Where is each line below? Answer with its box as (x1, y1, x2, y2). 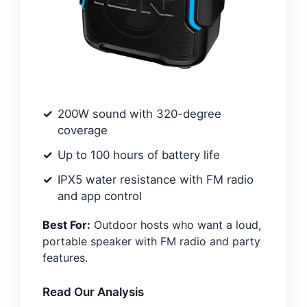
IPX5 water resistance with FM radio (58, 172, 254, 186)
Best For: (42, 217, 90, 232)
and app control (58, 188, 142, 203)
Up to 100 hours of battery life (58, 147, 220, 162)
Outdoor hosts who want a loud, (90, 217, 261, 232)
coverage (58, 123, 108, 137)
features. (42, 250, 88, 265)
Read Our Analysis (42, 284, 144, 299)
